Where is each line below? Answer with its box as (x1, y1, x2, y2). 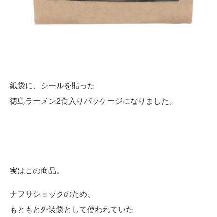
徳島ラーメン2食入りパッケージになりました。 (10, 94, 177, 106)
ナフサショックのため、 (10, 187, 95, 199)
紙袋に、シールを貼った (10, 79, 95, 91)
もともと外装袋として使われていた (10, 203, 134, 215)
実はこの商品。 (10, 164, 64, 176)
